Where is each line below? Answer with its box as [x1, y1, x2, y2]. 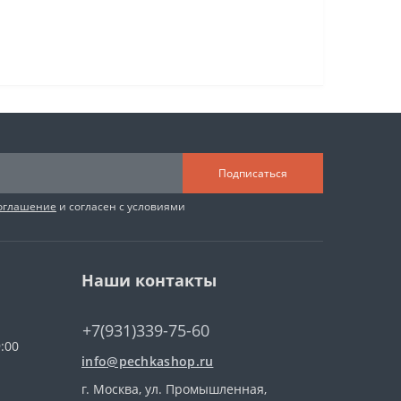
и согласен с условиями [56, 199, 185, 214]
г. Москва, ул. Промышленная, [81, 380, 267, 397]
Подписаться [218, 165, 287, 181]
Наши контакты [81, 269, 217, 291]
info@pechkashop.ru [81, 353, 214, 370]
